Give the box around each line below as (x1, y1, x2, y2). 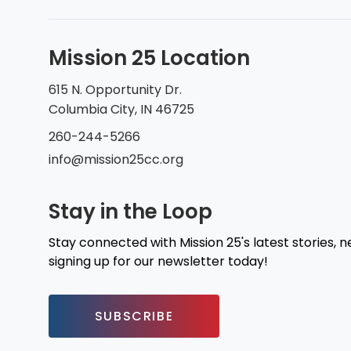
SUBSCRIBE (94, 306, 174, 325)
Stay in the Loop (49, 197, 212, 226)
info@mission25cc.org (49, 150, 183, 168)
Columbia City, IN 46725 (49, 100, 194, 118)
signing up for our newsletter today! (49, 251, 268, 270)
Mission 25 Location (49, 43, 250, 72)
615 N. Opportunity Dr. (49, 80, 182, 99)
